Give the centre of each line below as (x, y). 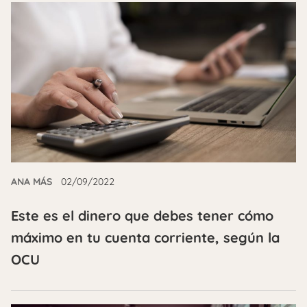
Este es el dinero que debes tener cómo (142, 215)
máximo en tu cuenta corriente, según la (145, 237)
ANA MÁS (32, 181)
